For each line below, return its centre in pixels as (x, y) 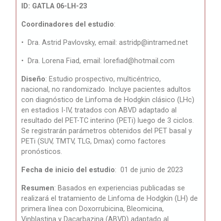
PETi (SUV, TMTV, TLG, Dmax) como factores (94, 141)
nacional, (37, 90)
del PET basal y (168, 131)
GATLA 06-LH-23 (60, 6)
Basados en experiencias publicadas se (122, 188)
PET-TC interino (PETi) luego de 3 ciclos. (130, 121)
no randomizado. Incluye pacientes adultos (122, 90)
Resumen (38, 188)
